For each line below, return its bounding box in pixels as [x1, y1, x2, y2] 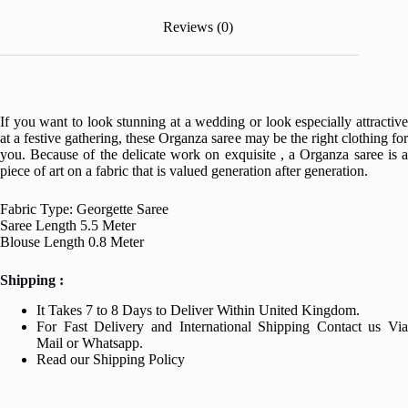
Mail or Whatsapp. [36, 334, 143, 351]
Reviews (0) [162, 19, 233, 36]
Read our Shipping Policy [36, 351, 185, 367]
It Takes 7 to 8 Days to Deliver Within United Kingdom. [36, 301, 360, 318]
